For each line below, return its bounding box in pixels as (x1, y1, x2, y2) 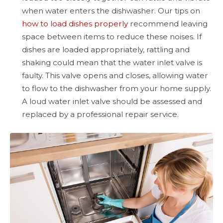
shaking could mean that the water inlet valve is (22, 58, 202, 68)
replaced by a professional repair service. (22, 110, 179, 119)
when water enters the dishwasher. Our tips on (22, 6, 200, 16)
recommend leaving (128, 19, 208, 29)
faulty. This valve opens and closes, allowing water (22, 71, 208, 81)
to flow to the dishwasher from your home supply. (22, 84, 211, 94)
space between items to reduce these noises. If (22, 32, 202, 42)
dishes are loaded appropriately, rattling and (22, 45, 190, 55)
